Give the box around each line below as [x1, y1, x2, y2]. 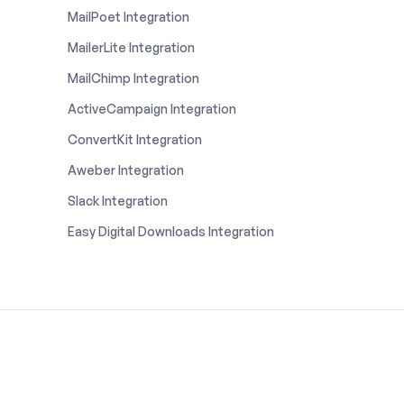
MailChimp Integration [67, 69, 199, 86]
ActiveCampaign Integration [67, 100, 236, 116]
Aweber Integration [67, 161, 184, 178]
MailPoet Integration [67, 8, 189, 24]
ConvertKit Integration [67, 131, 202, 147]
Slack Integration [67, 192, 168, 208]
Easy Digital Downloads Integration [67, 223, 274, 239]
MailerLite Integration [67, 39, 195, 55]
